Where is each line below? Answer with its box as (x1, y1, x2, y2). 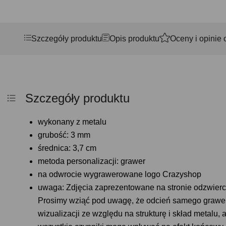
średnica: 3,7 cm (38, 144, 96, 152)
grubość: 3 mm (38, 131, 90, 139)
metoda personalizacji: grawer (38, 157, 145, 165)
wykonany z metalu (38, 118, 106, 126)
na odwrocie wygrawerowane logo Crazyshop (38, 170, 201, 179)
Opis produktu (109, 34, 160, 43)
